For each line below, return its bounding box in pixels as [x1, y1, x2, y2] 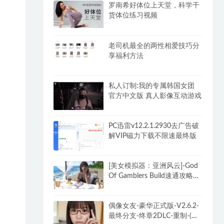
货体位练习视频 [108, 12, 158, 19]
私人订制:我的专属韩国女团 [108, 82, 195, 89]
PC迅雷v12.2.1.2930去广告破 [108, 122, 199, 129]
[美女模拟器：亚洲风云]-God [108, 162, 198, 169]
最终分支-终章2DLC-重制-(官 [108, 212, 199, 219]
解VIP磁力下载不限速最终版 [108, 132, 197, 139]
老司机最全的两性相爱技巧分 [108, 42, 200, 49]
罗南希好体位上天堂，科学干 [108, 2, 200, 9]
